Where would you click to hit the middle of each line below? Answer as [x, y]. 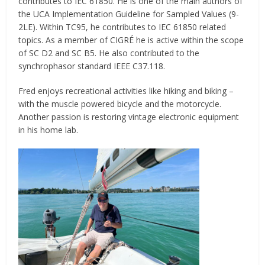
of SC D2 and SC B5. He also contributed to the [109, 53]
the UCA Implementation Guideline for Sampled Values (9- [129, 14]
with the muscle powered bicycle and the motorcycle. [121, 104]
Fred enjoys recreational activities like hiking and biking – [126, 91]
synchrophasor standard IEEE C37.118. [92, 66]
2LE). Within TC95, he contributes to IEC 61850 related [122, 27]
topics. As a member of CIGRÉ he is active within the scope [131, 40]
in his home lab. [49, 130]
